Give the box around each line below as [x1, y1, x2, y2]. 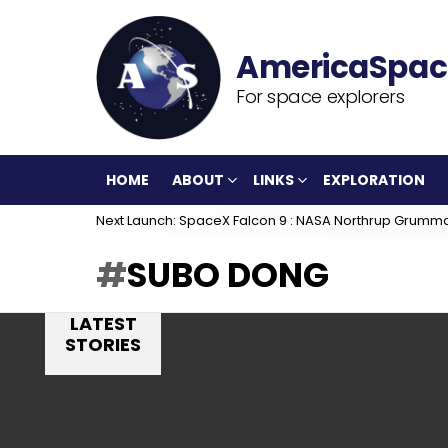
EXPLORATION [323, 170, 425, 190]
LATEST [69, 311, 137, 336]
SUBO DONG [127, 251, 329, 299]
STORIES [65, 332, 141, 357]
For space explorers [236, 83, 405, 109]
